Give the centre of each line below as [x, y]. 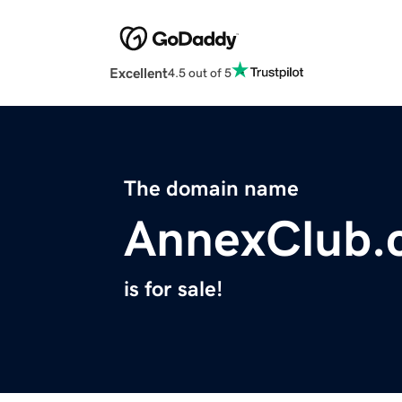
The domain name [211, 189]
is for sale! [173, 289]
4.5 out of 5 [200, 72]
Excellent [139, 73]
